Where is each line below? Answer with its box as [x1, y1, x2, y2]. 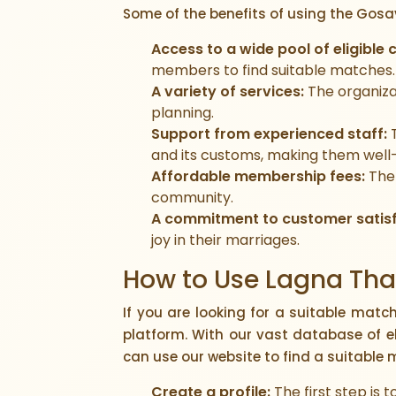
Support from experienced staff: [151, 124, 387, 144]
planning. [151, 103, 214, 123]
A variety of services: [151, 81, 304, 102]
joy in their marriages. [151, 230, 300, 250]
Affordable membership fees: [151, 166, 365, 187]
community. [151, 187, 233, 208]
